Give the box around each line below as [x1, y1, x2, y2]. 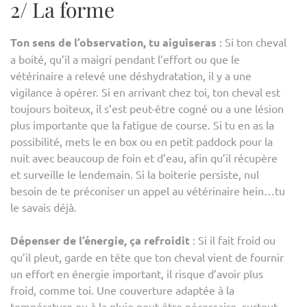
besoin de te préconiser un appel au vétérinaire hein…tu [10, 183, 285, 197]
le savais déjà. [10, 199, 77, 214]
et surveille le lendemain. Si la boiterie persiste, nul [10, 167, 259, 181]
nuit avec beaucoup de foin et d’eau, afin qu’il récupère [10, 150, 278, 164]
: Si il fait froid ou [190, 232, 275, 247]
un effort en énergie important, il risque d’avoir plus [10, 266, 263, 280]
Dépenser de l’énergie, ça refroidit [10, 232, 190, 247]
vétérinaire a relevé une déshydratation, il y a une [10, 68, 251, 82]
